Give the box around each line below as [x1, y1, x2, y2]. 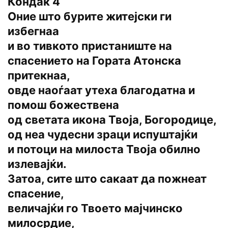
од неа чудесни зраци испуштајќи [8, 128, 197, 141]
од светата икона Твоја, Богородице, [8, 113, 217, 127]
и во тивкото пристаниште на [8, 39, 172, 53]
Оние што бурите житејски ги [8, 10, 172, 23]
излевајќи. [8, 157, 67, 171]
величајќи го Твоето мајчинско [8, 202, 183, 215]
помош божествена [8, 98, 119, 112]
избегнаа [8, 24, 59, 38]
